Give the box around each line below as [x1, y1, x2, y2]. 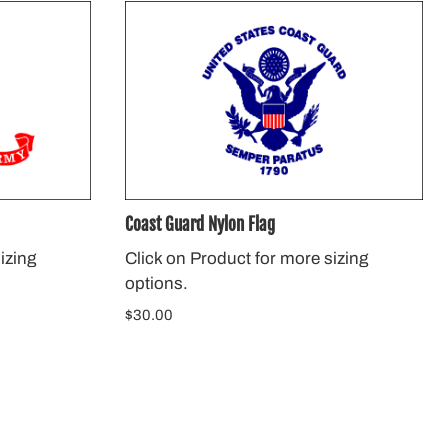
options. [124, 273, 188, 293]
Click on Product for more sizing [124, 248, 368, 268]
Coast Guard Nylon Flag [124, 214, 275, 236]
